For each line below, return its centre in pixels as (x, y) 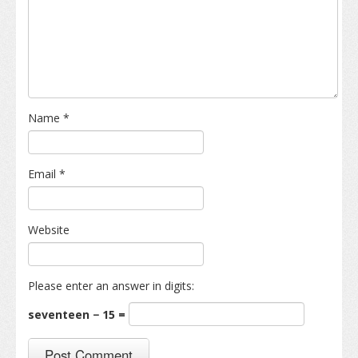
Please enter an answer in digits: (111, 286)
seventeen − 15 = (78, 315)
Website (49, 230)
